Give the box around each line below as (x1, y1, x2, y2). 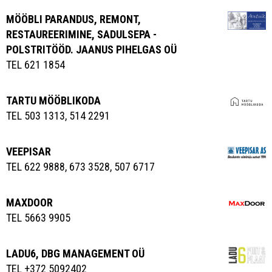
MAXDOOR (6, 195, 53, 209)
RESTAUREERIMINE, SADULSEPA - (6, 27, 157, 41)
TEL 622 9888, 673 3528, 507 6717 (6, 160, 155, 173)
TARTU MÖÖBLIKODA (6, 93, 101, 107)
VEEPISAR (6, 144, 51, 158)
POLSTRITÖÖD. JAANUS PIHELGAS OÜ (6, 42, 177, 56)
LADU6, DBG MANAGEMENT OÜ (6, 246, 144, 260)
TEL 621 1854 (6, 58, 65, 71)
